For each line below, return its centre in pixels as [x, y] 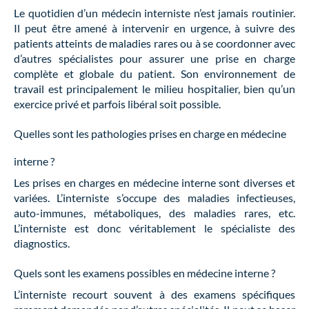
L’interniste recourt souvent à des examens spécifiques [154, 294]
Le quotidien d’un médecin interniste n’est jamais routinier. [154, 12]
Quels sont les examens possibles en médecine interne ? [144, 272]
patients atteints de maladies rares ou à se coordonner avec [154, 43]
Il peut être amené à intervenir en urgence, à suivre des [154, 28]
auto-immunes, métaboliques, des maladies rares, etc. [154, 212]
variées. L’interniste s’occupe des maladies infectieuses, [154, 197]
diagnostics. [42, 243]
